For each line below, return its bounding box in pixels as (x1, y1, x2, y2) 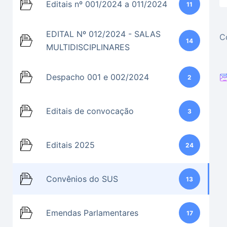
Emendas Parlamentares (46, 208, 138, 218)
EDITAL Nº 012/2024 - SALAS (46, 29, 161, 39)
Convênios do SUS (46, 174, 118, 184)
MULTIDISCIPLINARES (46, 42, 130, 52)
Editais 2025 (46, 140, 95, 150)
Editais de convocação (46, 106, 134, 116)
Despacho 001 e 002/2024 (46, 72, 149, 82)
